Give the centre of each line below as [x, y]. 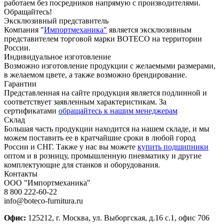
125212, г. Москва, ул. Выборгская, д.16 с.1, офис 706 [118, 217]
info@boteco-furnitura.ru [43, 200]
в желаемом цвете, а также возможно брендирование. [95, 74]
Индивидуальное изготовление [57, 56]
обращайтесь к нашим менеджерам [118, 110]
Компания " [24, 29]
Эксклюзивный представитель [56, 20]
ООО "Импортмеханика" [47, 182]
